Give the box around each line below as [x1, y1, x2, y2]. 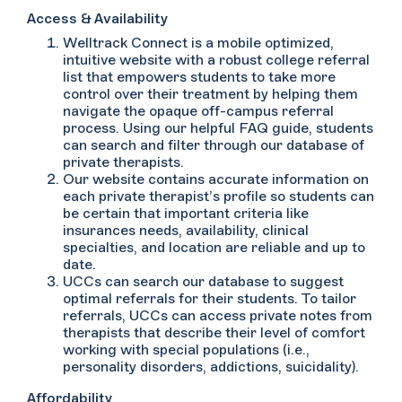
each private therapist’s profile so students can [63, 189, 374, 204]
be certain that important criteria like [63, 206, 309, 221]
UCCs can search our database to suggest [63, 275, 344, 289]
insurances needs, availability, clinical [63, 223, 309, 238]
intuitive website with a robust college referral [63, 53, 370, 67]
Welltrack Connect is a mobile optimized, [63, 36, 334, 50]
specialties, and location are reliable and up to [63, 240, 365, 255]
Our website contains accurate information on [63, 172, 369, 187]
